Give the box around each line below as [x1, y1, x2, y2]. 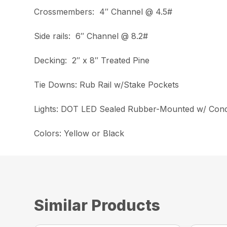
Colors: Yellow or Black [34, 128, 125, 139]
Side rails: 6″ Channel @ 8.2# [34, 31, 148, 42]
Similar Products [34, 196, 161, 215]
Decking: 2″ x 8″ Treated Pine [34, 55, 150, 66]
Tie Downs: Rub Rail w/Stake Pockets [34, 80, 179, 90]
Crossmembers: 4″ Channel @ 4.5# [34, 7, 173, 17]
